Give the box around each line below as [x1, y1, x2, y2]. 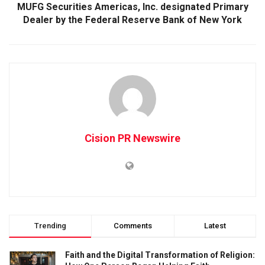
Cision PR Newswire [85, 131, 180, 144]
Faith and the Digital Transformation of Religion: [65, 250, 255, 260]
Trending [34, 221, 67, 230]
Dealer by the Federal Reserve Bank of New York [23, 14, 242, 25]
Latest [203, 221, 226, 230]
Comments [113, 221, 152, 230]
